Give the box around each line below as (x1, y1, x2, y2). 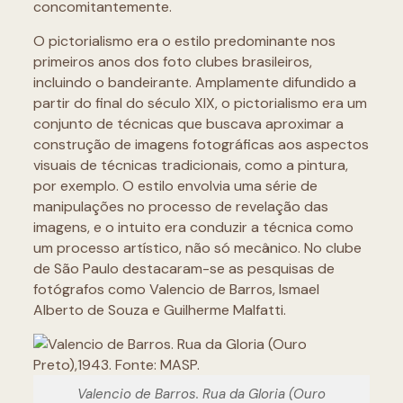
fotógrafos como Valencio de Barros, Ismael (32, 280, 319, 299)
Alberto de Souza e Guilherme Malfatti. (32, 300, 286, 319)
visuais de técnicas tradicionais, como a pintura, (32, 156, 348, 175)
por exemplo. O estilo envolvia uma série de (32, 176, 318, 195)
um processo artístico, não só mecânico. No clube (32, 238, 362, 257)
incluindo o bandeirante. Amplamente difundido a (32, 73, 356, 92)
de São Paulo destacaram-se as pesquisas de (32, 259, 335, 278)
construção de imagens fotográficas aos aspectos (32, 135, 369, 154)
